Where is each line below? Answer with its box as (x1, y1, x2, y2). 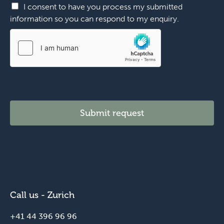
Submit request (80, 107, 144, 118)
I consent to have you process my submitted (23, 1, 182, 11)
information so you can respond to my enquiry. (10, 13, 179, 23)
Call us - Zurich (10, 189, 74, 200)
